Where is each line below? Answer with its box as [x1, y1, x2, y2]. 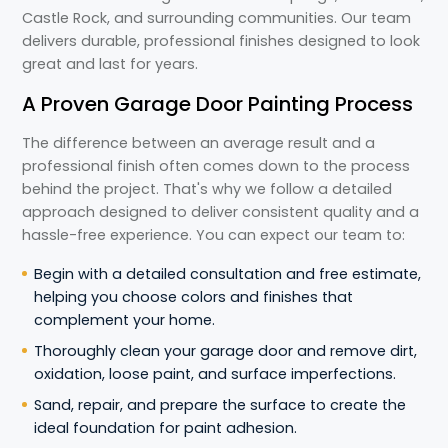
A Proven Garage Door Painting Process [22, 90, 414, 118]
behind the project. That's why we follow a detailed [22, 179, 393, 199]
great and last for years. [22, 54, 199, 74]
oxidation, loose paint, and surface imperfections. [34, 364, 397, 384]
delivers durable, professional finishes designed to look [22, 31, 421, 51]
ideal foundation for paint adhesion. [34, 418, 298, 438]
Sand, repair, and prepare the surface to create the [34, 395, 407, 415]
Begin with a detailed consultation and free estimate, [34, 264, 422, 284]
